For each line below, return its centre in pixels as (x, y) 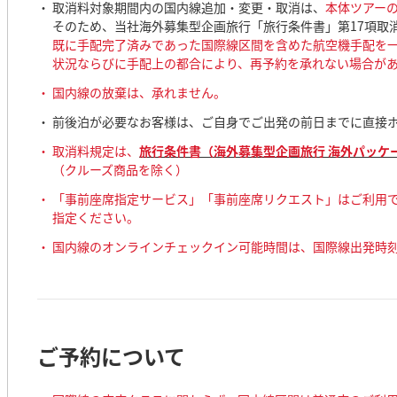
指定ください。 (96, 217)
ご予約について (112, 356)
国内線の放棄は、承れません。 (140, 92)
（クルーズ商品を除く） (121, 169)
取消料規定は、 (96, 151)
